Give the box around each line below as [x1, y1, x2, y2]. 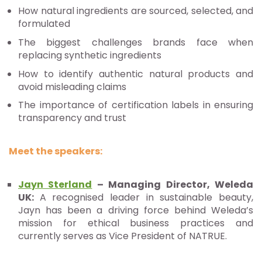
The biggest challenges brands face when [18, 35, 253, 49]
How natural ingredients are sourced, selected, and [18, 4, 253, 18]
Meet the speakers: [9, 144, 102, 158]
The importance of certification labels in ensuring [18, 98, 253, 112]
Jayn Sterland [18, 178, 92, 192]
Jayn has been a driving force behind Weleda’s [18, 204, 253, 218]
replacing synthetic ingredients [18, 48, 161, 62]
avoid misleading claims [18, 80, 126, 94]
